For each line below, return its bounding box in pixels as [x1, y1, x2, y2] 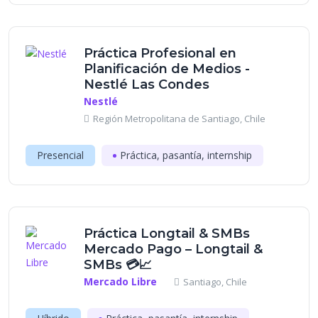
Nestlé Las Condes [84, 77, 209, 92]
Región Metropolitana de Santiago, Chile [93, 112, 265, 125]
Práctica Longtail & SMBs [84, 226, 250, 241]
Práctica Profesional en [84, 45, 236, 61]
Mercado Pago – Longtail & [84, 241, 263, 257]
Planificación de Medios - [84, 61, 250, 77]
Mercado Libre [84, 275, 157, 288]
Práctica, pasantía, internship [120, 148, 252, 162]
